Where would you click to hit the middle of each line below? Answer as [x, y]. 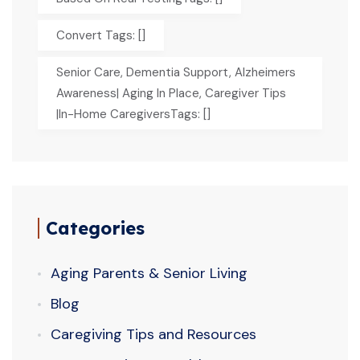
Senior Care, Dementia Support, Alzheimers [176, 72]
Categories [95, 228]
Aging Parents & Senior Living [149, 273]
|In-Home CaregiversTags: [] [133, 114]
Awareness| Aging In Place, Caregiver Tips [171, 93]
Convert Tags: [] [101, 35]
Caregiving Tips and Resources [153, 334]
